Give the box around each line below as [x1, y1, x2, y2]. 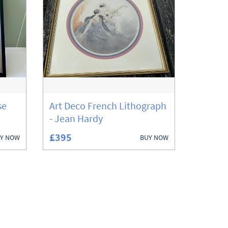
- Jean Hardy [49, 112, 103, 125]
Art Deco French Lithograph [49, 99, 166, 112]
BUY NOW [140, 132, 168, 142]
